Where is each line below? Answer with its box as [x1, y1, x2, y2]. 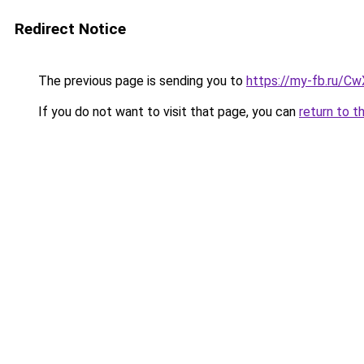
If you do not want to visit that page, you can [35, 104, 299, 119]
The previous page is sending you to [35, 73, 246, 89]
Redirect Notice [15, 19, 126, 38]
